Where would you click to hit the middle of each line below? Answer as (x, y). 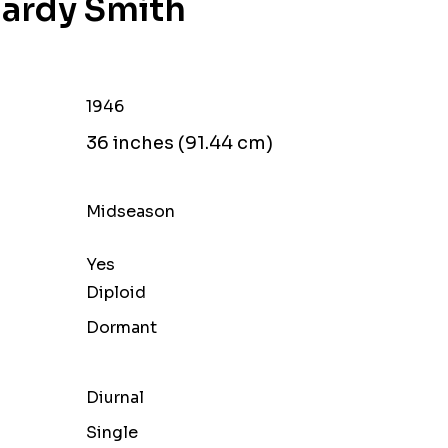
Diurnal (114, 397)
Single (111, 432)
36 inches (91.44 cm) (179, 143)
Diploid (115, 292)
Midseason (130, 211)
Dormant (121, 327)
